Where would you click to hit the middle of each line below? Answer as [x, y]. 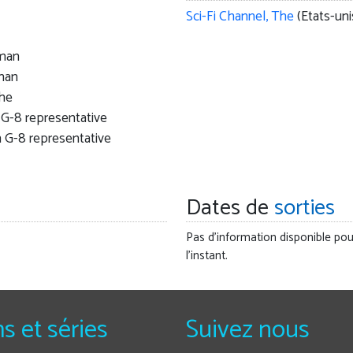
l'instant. [206, 256]
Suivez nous [248, 331]
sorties [304, 208]
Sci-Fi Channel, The [240, 17]
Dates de [230, 208]
